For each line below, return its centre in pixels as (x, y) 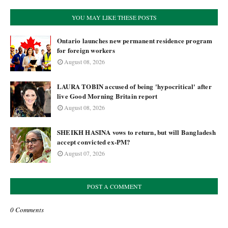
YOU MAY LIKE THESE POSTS (114, 17)
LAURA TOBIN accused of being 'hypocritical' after (134, 86)
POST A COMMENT (114, 186)
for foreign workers (86, 50)
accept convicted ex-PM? (94, 141)
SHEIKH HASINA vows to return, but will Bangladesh (136, 132)
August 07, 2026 (84, 153)
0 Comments (27, 209)
